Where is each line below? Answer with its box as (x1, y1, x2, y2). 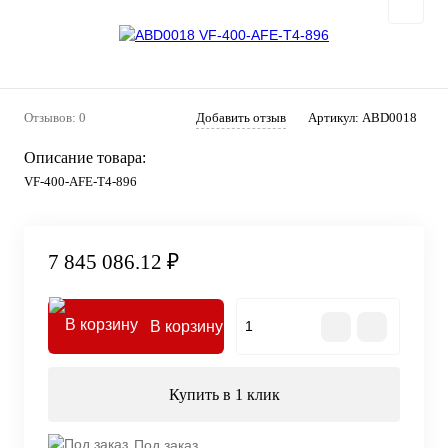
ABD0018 (362, 109, 417, 125)
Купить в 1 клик (168, 386, 280, 404)
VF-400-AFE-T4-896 (24, 173, 137, 189)
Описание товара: (24, 148, 146, 166)
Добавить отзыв (196, 109, 286, 125)
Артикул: (308, 109, 362, 125)
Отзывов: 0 (24, 109, 86, 125)
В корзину (150, 318, 223, 336)
